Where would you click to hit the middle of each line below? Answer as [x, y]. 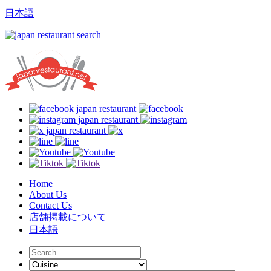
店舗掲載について [68, 217]
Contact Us [51, 205]
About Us [48, 194]
